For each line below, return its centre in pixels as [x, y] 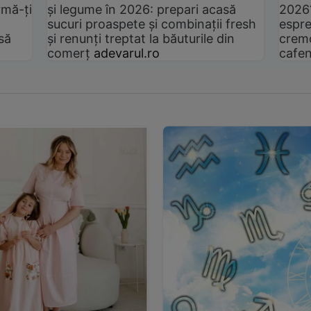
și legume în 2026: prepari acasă [142, 10]
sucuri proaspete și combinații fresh [152, 24]
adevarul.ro [127, 53]
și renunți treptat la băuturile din [141, 39]
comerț [69, 53]
